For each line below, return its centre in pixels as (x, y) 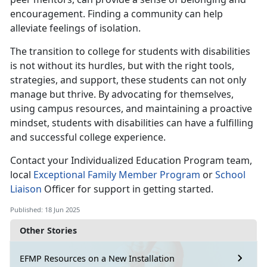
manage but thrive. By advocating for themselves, (122, 94)
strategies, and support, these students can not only (128, 80)
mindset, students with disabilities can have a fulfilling (132, 123)
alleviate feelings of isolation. (75, 28)
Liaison (26, 189)
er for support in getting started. (141, 189)
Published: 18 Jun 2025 (45, 210)
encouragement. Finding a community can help (117, 14)
